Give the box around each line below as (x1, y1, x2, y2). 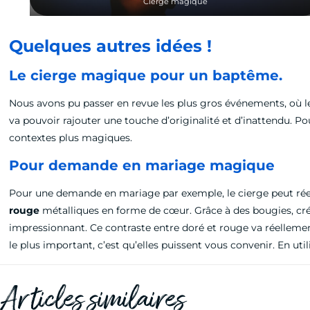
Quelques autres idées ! (9, 36, 217, 57)
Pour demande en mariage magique (9, 157, 275, 174)
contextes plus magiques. (9, 131, 133, 145)
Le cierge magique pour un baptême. (9, 67, 283, 84)
